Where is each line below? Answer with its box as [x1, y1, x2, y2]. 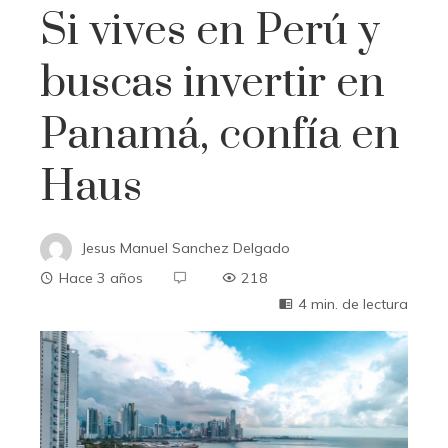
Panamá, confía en [40, 108, 400, 162]
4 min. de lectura [298, 295, 408, 313]
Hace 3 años [59, 269, 143, 287]
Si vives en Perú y [40, 4, 380, 58]
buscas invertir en [40, 56, 385, 110]
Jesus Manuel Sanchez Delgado [82, 238, 290, 257]
